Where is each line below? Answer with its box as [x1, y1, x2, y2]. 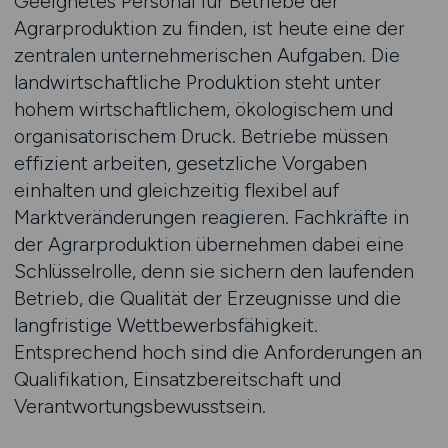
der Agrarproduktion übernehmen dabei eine [13, 232, 404, 256]
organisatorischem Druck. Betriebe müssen [13, 124, 388, 148]
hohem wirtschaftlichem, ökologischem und [13, 97, 393, 121]
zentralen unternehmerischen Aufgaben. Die [13, 43, 400, 67]
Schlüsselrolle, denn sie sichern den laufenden [13, 259, 414, 283]
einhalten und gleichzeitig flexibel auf [13, 178, 339, 202]
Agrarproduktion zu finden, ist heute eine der [13, 16, 405, 40]
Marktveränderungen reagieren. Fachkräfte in [13, 205, 409, 229]
